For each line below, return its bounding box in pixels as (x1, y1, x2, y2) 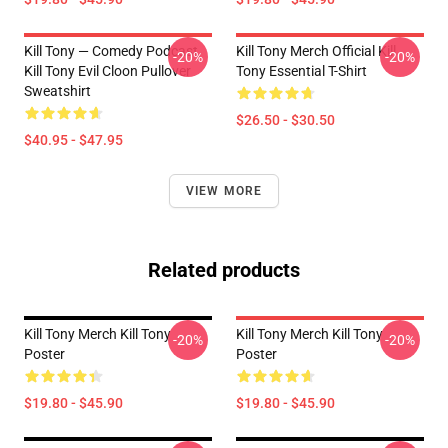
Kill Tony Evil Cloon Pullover (24, 63, 191, 79)
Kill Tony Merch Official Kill (236, 43, 396, 59)
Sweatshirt (24, 83, 91, 99)
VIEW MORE (185, 184, 263, 198)
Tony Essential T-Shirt (236, 63, 367, 79)
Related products (148, 258, 300, 282)
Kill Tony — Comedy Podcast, (24, 43, 201, 59)
